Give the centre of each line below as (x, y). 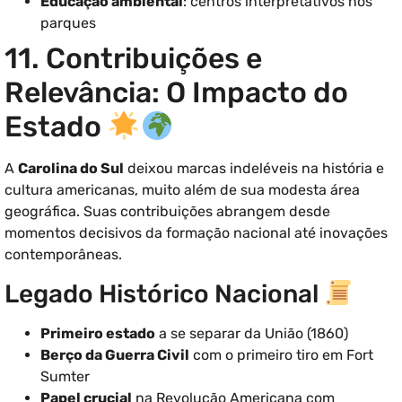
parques (68, 23)
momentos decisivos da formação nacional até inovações (196, 233)
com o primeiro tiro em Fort (281, 354)
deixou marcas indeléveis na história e (254, 169)
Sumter (65, 376)
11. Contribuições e (133, 59)
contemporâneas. (63, 255)
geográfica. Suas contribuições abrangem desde (167, 212)
